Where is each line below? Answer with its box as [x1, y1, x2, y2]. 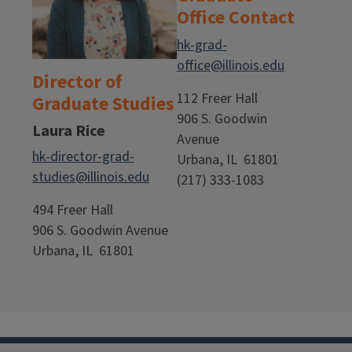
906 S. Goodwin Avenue [32, 221, 168, 241]
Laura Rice [32, 120, 105, 143]
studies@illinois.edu [32, 167, 149, 188]
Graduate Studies [32, 90, 174, 119]
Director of [32, 68, 122, 97]
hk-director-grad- [32, 147, 134, 167]
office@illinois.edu [176, 56, 284, 76]
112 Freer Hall [176, 89, 258, 109]
